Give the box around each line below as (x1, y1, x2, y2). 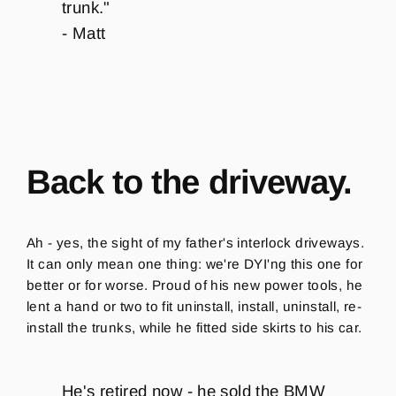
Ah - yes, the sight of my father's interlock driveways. (27, 235, 365, 251)
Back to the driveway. (27, 163, 361, 202)
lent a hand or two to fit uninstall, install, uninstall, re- (27, 299, 362, 315)
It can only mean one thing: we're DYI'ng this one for (27, 256, 363, 272)
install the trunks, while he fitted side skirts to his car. (27, 320, 366, 336)
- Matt (62, 23, 106, 42)
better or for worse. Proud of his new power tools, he (27, 278, 363, 293)
